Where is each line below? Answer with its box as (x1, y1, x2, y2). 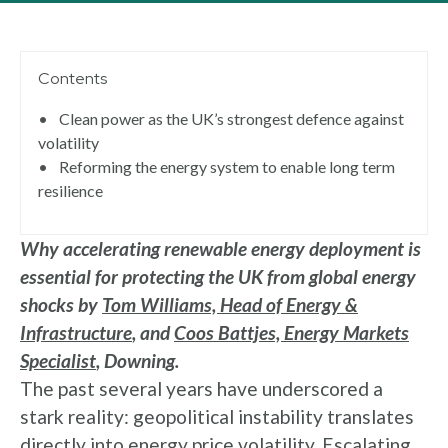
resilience (38, 181, 103, 200)
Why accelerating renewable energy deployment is (20, 237, 421, 260)
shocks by (20, 293, 102, 316)
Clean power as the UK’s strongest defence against (59, 109, 404, 128)
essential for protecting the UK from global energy (20, 265, 416, 288)
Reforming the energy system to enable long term (59, 157, 395, 176)
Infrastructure (20, 321, 132, 344)
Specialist (20, 349, 96, 372)
